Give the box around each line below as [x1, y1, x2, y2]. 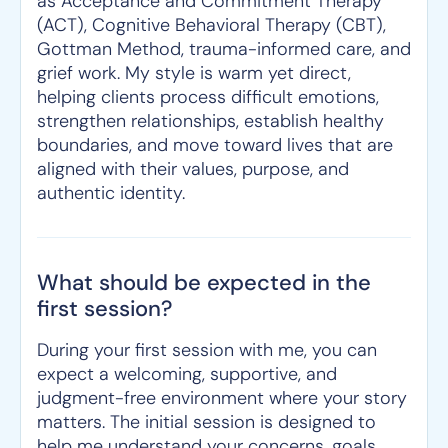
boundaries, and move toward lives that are [37, 133, 393, 157]
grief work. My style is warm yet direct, [37, 61, 351, 85]
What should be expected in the [37, 268, 371, 297]
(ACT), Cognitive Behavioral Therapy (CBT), [37, 13, 386, 37]
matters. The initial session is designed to [37, 410, 376, 434]
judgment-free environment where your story [37, 386, 407, 410]
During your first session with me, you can [37, 338, 377, 362]
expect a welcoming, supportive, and [37, 362, 337, 386]
